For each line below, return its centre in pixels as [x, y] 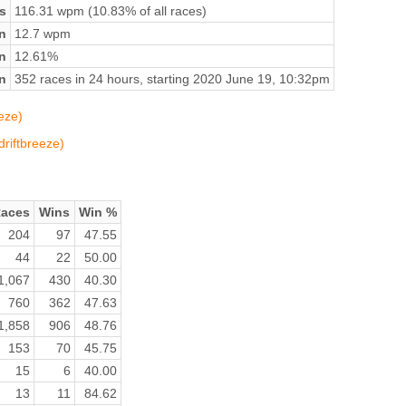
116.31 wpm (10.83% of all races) [110, 10]
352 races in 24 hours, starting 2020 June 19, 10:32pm [172, 78]
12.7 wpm [42, 33]
